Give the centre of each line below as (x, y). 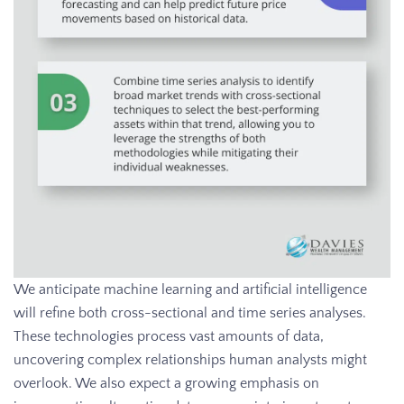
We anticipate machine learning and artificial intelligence (190, 290)
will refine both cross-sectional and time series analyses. (190, 313)
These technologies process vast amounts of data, (169, 337)
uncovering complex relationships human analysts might (190, 360)
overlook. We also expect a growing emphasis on (166, 384)
